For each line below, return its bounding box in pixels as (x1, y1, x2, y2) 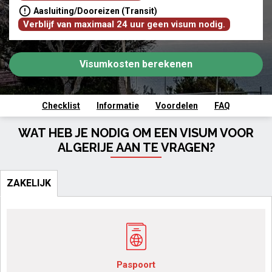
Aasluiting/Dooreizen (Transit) (33, 6, 157, 16)
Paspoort (117, 259, 155, 270)
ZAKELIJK (7, 177, 51, 189)
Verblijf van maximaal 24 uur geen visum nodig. (23, 19, 225, 30)
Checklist (42, 101, 80, 110)
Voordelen (155, 101, 198, 110)
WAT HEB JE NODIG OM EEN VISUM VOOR (18, 126, 254, 140)
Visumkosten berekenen (80, 58, 192, 70)
